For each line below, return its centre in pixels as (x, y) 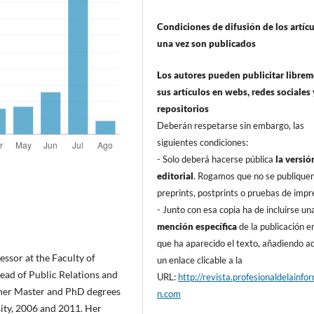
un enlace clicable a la (200, 260)
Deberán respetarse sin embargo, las (231, 125)
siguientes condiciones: (203, 142)
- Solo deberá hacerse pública (216, 159)
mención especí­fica (197, 226)
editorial (176, 176)
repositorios (183, 108)
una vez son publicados (207, 44)
